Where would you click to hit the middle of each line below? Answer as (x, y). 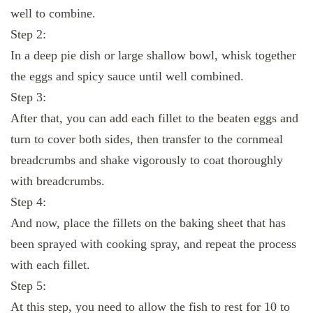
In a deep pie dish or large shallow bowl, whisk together (153, 56)
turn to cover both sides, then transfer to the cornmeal (147, 139)
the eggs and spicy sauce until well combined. (127, 77)
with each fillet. (50, 265)
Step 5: (28, 286)
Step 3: (28, 97)
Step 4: (28, 202)
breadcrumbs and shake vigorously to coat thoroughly (147, 160)
